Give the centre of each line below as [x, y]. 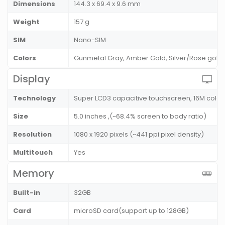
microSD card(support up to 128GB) [131, 211]
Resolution [32, 135]
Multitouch [33, 153]
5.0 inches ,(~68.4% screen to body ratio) [140, 117]
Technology [34, 98]
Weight [26, 22]
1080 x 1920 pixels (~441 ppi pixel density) [139, 135]
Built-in [27, 193]
